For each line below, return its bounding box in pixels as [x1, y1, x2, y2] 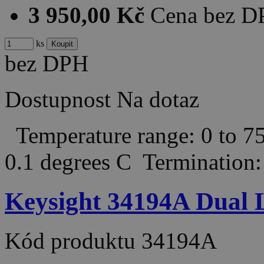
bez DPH [5, 51, 88, 77]
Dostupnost [5, 87, 111, 113]
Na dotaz [117, 87, 199, 113]
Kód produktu [5, 228, 141, 254]
